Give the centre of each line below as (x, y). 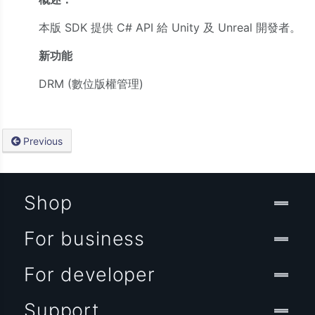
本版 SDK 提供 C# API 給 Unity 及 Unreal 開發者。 (170, 27)
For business (85, 239)
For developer (90, 275)
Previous (43, 141)
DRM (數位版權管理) (91, 83)
